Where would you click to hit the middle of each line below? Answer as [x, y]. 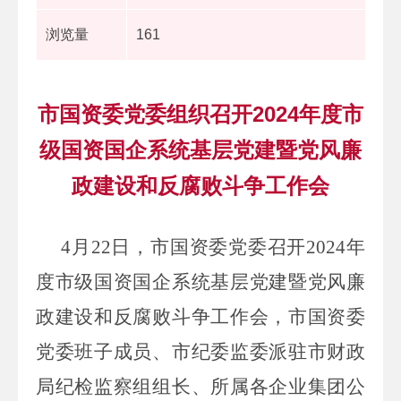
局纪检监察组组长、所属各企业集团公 [200, 386]
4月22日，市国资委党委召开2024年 [213, 247]
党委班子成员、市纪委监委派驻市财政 [200, 351]
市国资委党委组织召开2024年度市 [200, 114]
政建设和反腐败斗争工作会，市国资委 [200, 316]
